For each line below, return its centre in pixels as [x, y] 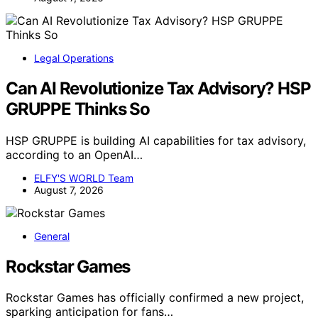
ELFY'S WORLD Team [84, 177]
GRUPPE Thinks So [78, 109]
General [52, 236]
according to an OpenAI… [74, 154]
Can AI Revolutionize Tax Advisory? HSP [158, 88]
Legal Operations [74, 57]
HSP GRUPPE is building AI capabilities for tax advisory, [156, 140]
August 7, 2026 [69, 190]
